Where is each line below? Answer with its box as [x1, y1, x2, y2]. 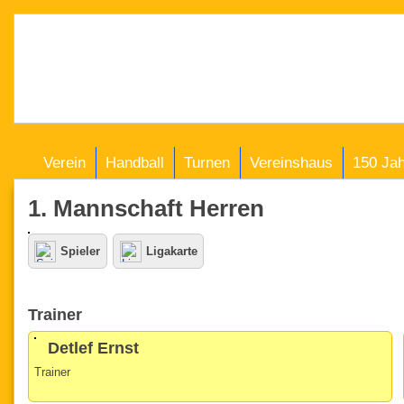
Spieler [60, 243, 101, 258]
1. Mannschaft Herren [28, 195, 264, 221]
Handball [106, 153, 165, 171]
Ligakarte [145, 243, 197, 258]
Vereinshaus [250, 153, 334, 171]
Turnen [184, 153, 231, 171]
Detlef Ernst [48, 339, 140, 358]
